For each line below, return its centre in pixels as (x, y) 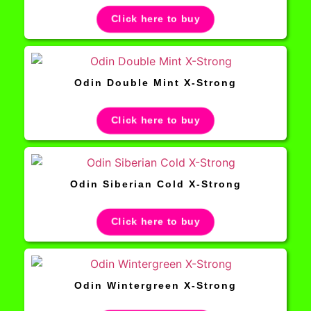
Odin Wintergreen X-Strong (155, 285)
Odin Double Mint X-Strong (155, 82)
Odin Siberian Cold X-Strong (155, 184)
